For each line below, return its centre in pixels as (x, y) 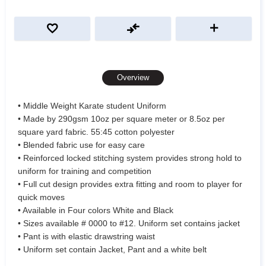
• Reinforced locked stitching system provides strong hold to (130, 158)
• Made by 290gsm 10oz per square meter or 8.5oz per (121, 118)
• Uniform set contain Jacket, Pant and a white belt (112, 249)
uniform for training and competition (85, 171)
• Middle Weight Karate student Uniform (93, 105)
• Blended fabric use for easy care (81, 145)
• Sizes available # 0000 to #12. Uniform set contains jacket (129, 223)
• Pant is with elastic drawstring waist (86, 236)
